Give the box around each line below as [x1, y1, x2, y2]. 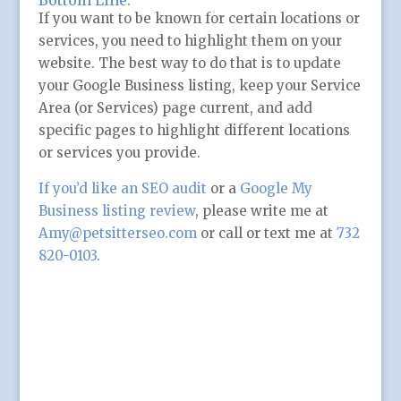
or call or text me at [196, 225, 337, 243]
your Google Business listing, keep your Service [38, 77, 361, 95]
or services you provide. [38, 144, 200, 162]
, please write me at [194, 202, 328, 220]
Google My [239, 180, 312, 198]
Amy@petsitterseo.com [38, 225, 197, 243]
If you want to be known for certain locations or [38, 10, 360, 28]
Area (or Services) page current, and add [38, 99, 312, 117]
